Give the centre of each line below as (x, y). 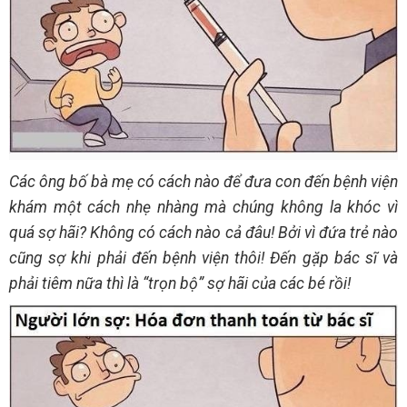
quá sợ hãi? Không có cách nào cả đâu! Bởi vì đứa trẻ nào (203, 233)
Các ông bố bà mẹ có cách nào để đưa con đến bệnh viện (203, 182)
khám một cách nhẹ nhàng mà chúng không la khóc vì (203, 208)
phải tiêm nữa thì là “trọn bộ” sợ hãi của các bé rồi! (180, 284)
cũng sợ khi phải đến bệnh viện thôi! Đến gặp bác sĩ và (203, 258)
